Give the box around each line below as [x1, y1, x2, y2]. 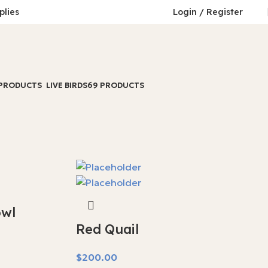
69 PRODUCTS [87, 80, 144, 90]
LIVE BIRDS [46, 80, 87, 90]
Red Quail [76, 221, 139, 238]
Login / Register [173, 7, 243, 17]
